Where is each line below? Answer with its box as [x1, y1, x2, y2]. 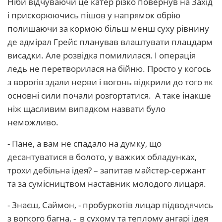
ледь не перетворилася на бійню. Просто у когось [7, 63, 211, 74]
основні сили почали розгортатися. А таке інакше [7, 90, 211, 101]
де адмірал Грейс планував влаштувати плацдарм [7, 36, 213, 48]
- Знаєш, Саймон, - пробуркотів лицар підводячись [7, 199, 213, 211]
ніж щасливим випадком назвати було [7, 103, 166, 114]
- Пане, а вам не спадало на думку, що [7, 138, 162, 149]
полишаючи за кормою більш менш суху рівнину [7, 23, 209, 34]
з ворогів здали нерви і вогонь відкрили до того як [7, 76, 213, 88]
